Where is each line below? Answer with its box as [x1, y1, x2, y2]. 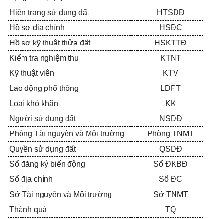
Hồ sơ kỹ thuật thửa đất [9, 39, 90, 47]
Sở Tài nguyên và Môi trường [9, 190, 112, 198]
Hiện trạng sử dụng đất [9, 8, 89, 17]
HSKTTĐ [154, 39, 187, 47]
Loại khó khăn [9, 99, 58, 108]
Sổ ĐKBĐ [153, 160, 188, 168]
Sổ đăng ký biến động [9, 160, 85, 168]
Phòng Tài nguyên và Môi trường [9, 130, 124, 138]
